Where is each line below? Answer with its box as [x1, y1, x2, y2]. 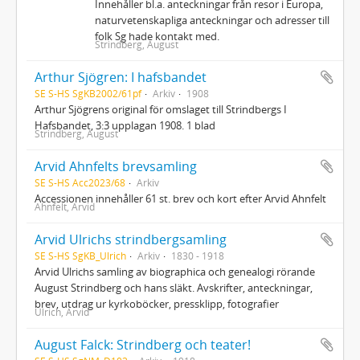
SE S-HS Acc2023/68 [35, 175, 125, 189]
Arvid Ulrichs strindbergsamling [35, 230, 227, 248]
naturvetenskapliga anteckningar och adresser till [94, 12, 329, 27]
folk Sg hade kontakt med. [94, 28, 219, 43]
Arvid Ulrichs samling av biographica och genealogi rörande [35, 264, 315, 279]
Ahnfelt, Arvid [35, 199, 95, 213]
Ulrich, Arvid [35, 305, 89, 318]
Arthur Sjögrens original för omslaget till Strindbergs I [35, 101, 287, 117]
